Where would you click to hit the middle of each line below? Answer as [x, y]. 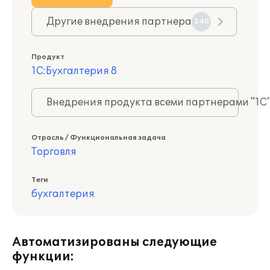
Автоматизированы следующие [115, 242]
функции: [43, 257]
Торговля [54, 152]
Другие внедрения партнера [119, 22]
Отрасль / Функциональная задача [99, 138]
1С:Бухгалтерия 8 [74, 71]
